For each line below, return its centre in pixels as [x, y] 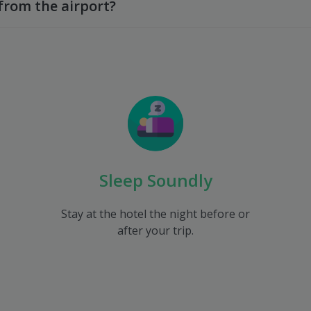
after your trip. [155, 230]
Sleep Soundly [155, 180]
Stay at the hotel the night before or [155, 214]
